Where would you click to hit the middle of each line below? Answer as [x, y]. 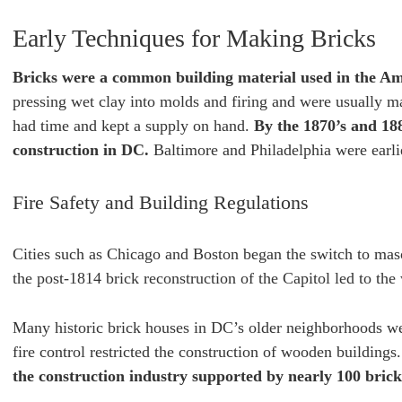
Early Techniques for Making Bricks [194, 38]
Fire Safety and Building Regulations [163, 202]
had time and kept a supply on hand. [133, 126]
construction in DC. [81, 150]
